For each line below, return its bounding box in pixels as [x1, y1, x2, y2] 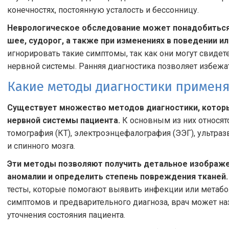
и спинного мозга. [7, 141, 75, 151]
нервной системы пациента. [7, 116, 120, 125]
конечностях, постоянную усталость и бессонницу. [7, 5, 199, 15]
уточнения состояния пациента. [7, 210, 125, 220]
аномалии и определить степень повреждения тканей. [7, 172, 228, 181]
